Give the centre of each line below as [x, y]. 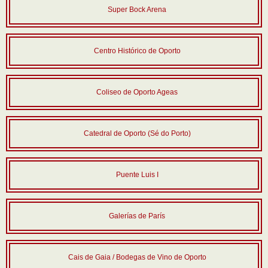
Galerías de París [137, 216]
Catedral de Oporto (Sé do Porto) [137, 133]
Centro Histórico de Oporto [137, 51]
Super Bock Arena [137, 10]
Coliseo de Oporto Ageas [137, 92]
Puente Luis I [137, 175]
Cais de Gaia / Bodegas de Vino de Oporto [137, 257]
